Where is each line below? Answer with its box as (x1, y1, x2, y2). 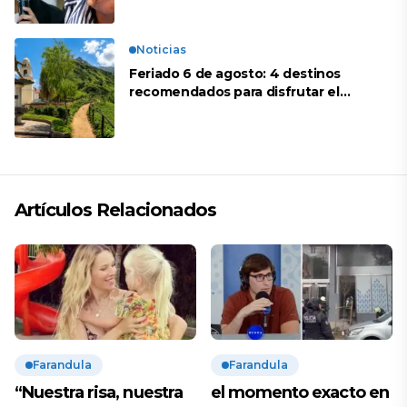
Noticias (136, 42, 186, 56)
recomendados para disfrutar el (129, 83, 340, 100)
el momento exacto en (211, 382, 389, 403)
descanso (129, 101, 194, 118)
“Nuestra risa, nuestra (15, 382, 184, 403)
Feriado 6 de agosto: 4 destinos (129, 65, 342, 82)
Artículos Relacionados (15, 198, 216, 221)
